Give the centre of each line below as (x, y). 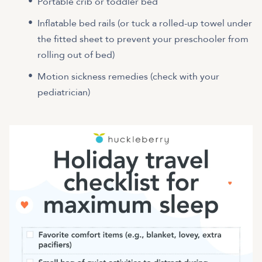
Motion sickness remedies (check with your (128, 76)
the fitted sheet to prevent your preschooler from (143, 39)
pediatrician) (64, 92)
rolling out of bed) (77, 55)
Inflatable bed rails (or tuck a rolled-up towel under (145, 23)
